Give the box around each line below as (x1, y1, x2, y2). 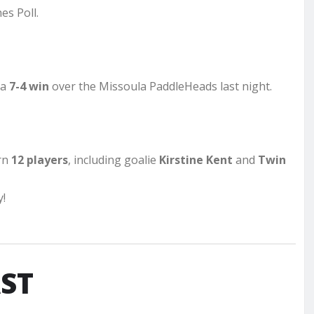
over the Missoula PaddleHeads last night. (49, 78, 272, 94)
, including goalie (68, 151, 159, 168)
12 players (11, 151, 68, 168)
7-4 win (9, 78, 49, 94)
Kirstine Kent (159, 151, 233, 168)
